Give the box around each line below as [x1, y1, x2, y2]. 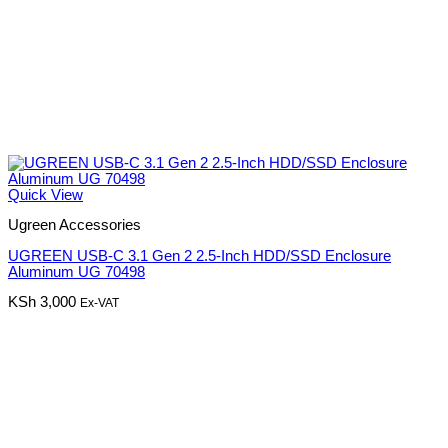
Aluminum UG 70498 [8, 263, 145, 280]
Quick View [8, 186, 83, 203]
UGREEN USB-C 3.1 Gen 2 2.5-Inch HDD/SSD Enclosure [8, 247, 391, 264]
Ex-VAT [80, 296, 119, 311]
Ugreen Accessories [8, 217, 141, 234]
